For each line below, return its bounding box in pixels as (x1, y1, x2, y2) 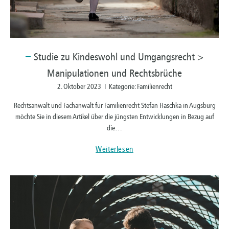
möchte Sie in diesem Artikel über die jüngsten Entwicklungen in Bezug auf (15, 112, 214, 122)
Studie (34, 51, 58, 63)
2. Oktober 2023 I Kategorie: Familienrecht (57, 82, 172, 91)
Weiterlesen (96, 145, 133, 154)
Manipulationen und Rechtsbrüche (47, 67, 182, 80)
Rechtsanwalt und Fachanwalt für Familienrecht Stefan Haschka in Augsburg (13, 101, 216, 110)
